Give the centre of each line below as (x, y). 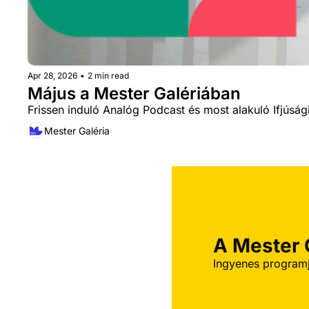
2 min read (108, 76)
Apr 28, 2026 (52, 76)
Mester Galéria (77, 130)
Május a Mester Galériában (134, 93)
